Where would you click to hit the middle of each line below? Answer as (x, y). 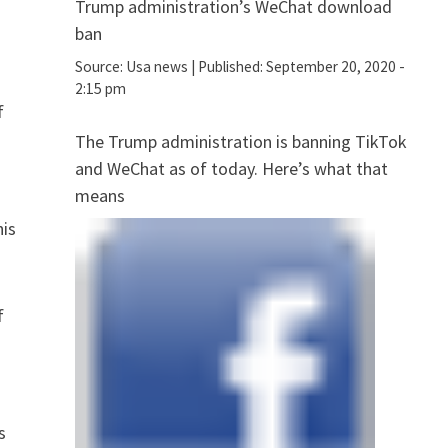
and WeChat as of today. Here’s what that (231, 168)
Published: (231, 66)
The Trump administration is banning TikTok (240, 141)
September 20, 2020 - (335, 66)
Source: (100, 66)
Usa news (156, 66)
